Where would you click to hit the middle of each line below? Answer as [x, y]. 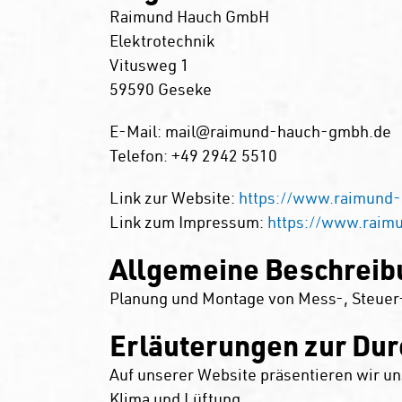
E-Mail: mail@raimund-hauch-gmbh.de [250, 131]
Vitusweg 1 [149, 65]
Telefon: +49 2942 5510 [193, 155]
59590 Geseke [160, 89]
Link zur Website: [174, 197]
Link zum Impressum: [188, 222]
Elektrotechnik [162, 40]
